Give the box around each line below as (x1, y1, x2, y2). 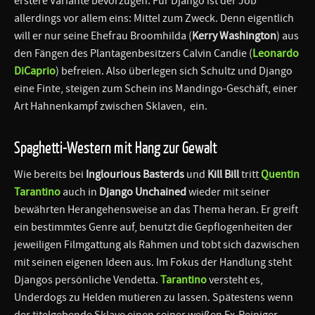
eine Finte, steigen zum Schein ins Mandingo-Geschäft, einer (14, 81, 297, 96)
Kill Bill (207, 167, 239, 181)
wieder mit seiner (186, 184, 270, 199)
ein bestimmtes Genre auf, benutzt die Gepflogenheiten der (14, 219, 292, 234)
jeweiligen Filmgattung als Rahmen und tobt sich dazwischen (14, 237, 300, 252)
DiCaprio (14, 63, 56, 78)
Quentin (261, 167, 300, 181)
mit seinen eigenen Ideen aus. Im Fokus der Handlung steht (14, 255, 292, 269)
